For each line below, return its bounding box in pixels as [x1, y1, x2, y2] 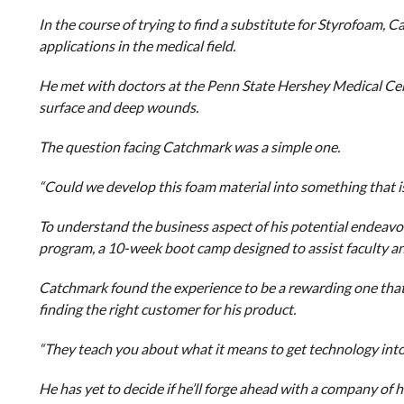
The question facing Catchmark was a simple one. [38, 138, 340, 155]
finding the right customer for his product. [38, 300, 296, 317]
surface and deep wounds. [38, 98, 198, 115]
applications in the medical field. [38, 37, 235, 54]
